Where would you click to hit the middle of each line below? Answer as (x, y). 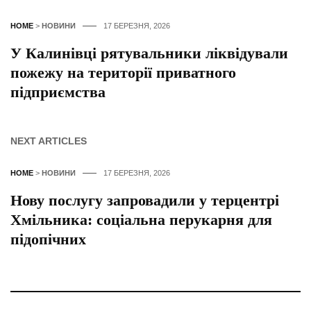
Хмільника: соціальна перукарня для (141, 220)
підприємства (58, 92)
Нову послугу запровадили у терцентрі (145, 201)
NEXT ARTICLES (49, 141)
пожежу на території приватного (123, 73)
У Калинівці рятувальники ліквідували (149, 53)
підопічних (48, 239)
